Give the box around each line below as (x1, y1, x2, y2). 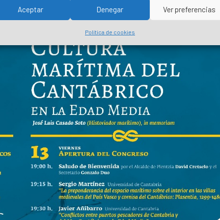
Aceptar (17, 4, 43, 14)
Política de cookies (84, 28, 135, 35)
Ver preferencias (163, 4, 216, 14)
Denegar (96, 4, 124, 14)
